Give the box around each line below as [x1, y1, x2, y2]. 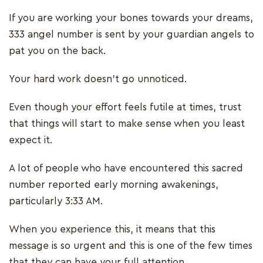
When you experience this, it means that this [9, 224, 215, 234]
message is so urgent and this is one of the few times [9, 240, 252, 251]
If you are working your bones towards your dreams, [9, 12, 253, 23]
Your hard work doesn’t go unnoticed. [9, 73, 190, 84]
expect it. [9, 134, 52, 145]
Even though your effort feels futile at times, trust [9, 102, 241, 112]
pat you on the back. [9, 45, 109, 56]
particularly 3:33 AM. [9, 195, 106, 206]
